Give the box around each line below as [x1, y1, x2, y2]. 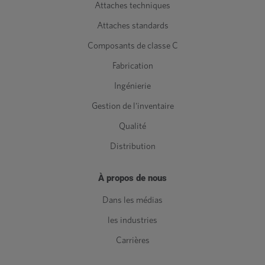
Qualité [119, 122, 146, 131]
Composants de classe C [87, 41, 178, 51]
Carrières [115, 236, 150, 245]
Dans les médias [102, 196, 163, 205]
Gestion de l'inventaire [91, 102, 174, 111]
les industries [108, 216, 157, 225]
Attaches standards [96, 21, 169, 31]
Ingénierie [114, 82, 151, 91]
